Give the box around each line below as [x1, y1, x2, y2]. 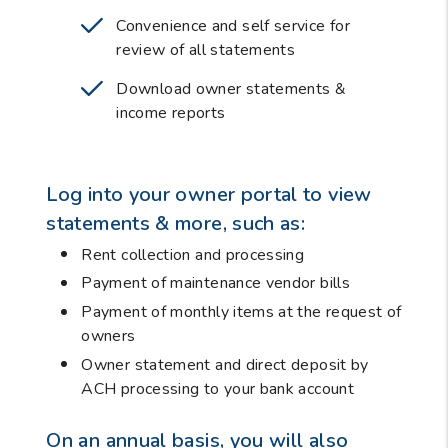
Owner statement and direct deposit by [81, 354, 369, 377]
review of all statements [116, 39, 296, 62]
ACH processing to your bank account [81, 378, 354, 401]
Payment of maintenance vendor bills [81, 272, 350, 295]
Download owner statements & [116, 77, 347, 100]
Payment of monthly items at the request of [81, 301, 402, 324]
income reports [116, 101, 226, 124]
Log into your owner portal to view [46, 180, 372, 208]
